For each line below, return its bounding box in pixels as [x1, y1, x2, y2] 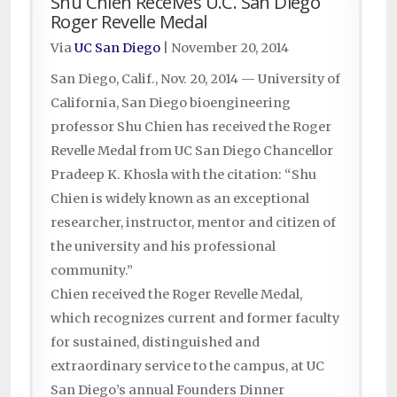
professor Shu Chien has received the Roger [51, 119, 331, 136]
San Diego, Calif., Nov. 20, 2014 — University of [51, 71, 340, 88]
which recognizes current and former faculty [51, 310, 339, 327]
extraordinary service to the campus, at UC [51, 358, 324, 375]
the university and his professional [51, 238, 276, 255]
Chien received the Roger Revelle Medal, [51, 286, 302, 303]
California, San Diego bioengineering [51, 95, 291, 112]
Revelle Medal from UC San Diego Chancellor [51, 143, 333, 160]
